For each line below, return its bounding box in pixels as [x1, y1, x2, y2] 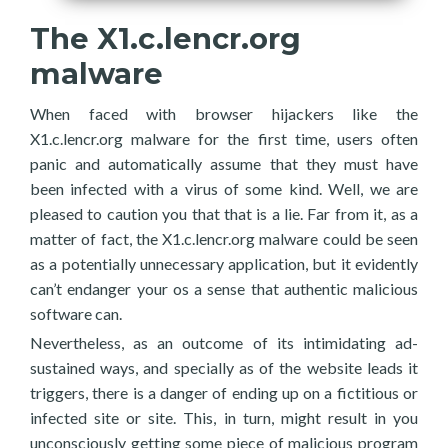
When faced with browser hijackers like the [30, 104, 418, 123]
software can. [30, 304, 122, 323]
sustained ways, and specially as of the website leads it [30, 358, 418, 377]
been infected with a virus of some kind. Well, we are [30, 179, 418, 198]
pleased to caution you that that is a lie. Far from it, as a [30, 204, 418, 223]
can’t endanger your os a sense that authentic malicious [30, 279, 418, 298]
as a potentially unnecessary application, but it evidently [30, 254, 418, 273]
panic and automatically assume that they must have [30, 154, 418, 173]
